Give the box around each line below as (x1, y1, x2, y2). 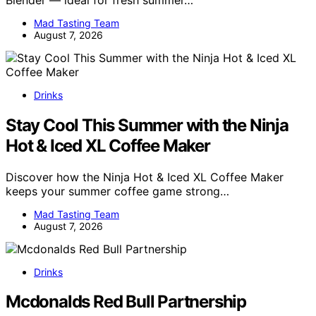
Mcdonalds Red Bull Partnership (6, 291, 246, 312)
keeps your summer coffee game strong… (6, 183, 229, 198)
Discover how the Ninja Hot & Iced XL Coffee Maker (6, 169, 284, 184)
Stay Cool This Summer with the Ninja (6, 114, 288, 135)
